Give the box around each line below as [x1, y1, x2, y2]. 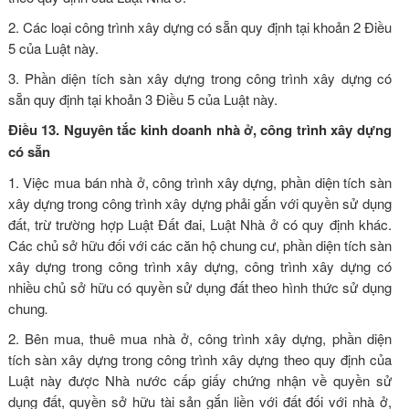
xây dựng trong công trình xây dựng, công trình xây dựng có [7, 256, 392, 276]
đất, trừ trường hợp [7, 214, 128, 234]
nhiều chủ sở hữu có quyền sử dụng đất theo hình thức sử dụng [7, 277, 392, 297]
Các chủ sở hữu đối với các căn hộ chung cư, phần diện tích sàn [7, 235, 392, 255]
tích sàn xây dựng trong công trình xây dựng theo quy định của [7, 349, 392, 369]
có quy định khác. [278, 214, 392, 234]
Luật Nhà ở [209, 214, 278, 234]
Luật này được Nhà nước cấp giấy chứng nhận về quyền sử [7, 370, 392, 390]
